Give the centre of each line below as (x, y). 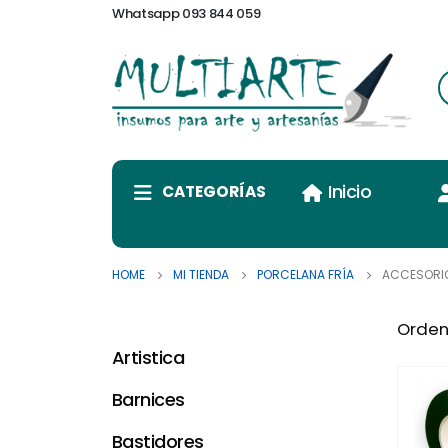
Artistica (148, 358)
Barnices (148, 400)
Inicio (350, 192)
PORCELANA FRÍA (305, 275)
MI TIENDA (201, 275)
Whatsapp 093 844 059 (186, 13)
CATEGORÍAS (214, 192)
